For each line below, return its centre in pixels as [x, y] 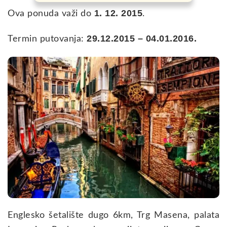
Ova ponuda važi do [49, 13]
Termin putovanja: [47, 39]
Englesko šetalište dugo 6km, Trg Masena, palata [113, 215]
